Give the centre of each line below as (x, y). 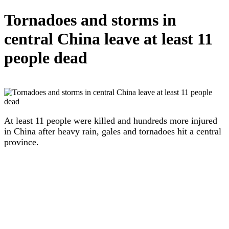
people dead (46, 58)
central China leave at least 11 (108, 39)
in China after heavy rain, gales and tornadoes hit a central (113, 131)
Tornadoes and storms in (90, 20)
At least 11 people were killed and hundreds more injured (111, 120)
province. (21, 142)
